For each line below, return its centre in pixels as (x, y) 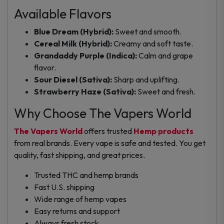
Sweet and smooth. (147, 31)
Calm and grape (165, 55)
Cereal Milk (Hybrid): (73, 43)
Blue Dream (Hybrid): (74, 31)
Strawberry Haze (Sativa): (85, 91)
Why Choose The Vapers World (103, 113)
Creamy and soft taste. (152, 43)
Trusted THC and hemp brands (86, 175)
